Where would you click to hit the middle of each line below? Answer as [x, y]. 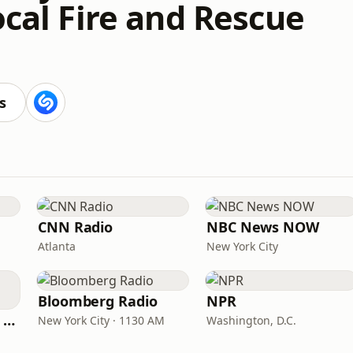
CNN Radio [76, 227]
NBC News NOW [263, 227]
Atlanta [57, 246]
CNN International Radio [9, 320]
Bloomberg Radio [98, 301]
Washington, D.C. [251, 320]
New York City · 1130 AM [101, 320]
